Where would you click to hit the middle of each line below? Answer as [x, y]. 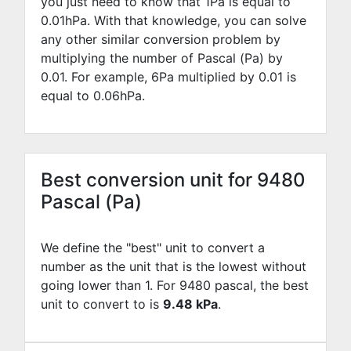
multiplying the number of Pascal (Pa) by [162, 58]
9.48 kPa [190, 304]
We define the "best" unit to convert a [153, 248]
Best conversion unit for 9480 [173, 180]
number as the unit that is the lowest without [174, 266]
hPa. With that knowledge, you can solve [186, 20]
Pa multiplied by [209, 77]
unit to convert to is [102, 304]
